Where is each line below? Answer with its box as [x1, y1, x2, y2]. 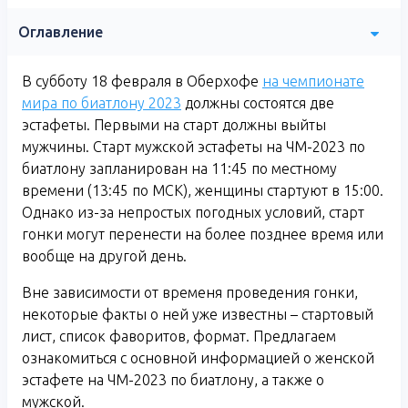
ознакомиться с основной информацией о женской [22, 350, 374, 367]
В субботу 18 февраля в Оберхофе [22, 73, 262, 90]
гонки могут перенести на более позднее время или [22, 226, 383, 243]
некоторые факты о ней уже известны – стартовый [22, 306, 373, 323]
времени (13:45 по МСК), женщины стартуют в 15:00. [22, 182, 383, 199]
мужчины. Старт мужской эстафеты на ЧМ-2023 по [22, 138, 365, 156]
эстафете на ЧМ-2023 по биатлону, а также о [22, 372, 324, 389]
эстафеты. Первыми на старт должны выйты [22, 117, 326, 134]
